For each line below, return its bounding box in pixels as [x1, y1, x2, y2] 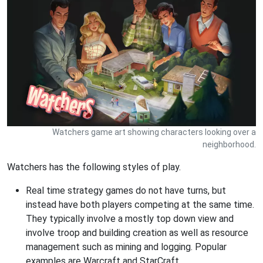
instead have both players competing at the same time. [26, 198, 254, 210]
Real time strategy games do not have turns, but [26, 184, 226, 196]
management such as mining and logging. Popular [26, 241, 227, 252]
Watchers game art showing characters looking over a [52, 127, 256, 137]
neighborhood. [203, 139, 256, 149]
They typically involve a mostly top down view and [26, 213, 234, 224]
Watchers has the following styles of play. [7, 161, 181, 173]
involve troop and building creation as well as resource [26, 227, 248, 238]
